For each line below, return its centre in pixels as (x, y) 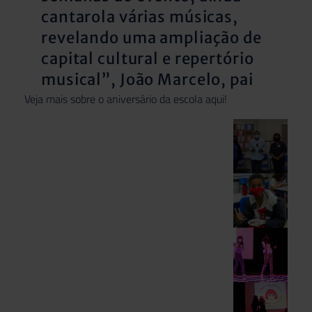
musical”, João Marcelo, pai (147, 79)
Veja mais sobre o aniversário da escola (115, 99)
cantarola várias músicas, (140, 16)
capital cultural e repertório (148, 58)
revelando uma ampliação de (151, 37)
